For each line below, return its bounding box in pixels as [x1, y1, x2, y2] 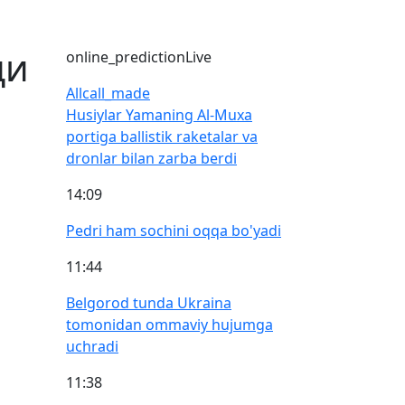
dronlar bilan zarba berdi [66, 148, 237, 168]
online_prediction [66, 47, 185, 67]
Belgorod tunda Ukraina [66, 293, 231, 313]
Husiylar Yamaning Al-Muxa [66, 105, 252, 125]
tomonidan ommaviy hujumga [66, 315, 273, 334]
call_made [82, 83, 150, 103]
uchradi [66, 336, 118, 356]
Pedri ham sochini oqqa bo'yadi [66, 221, 281, 240]
